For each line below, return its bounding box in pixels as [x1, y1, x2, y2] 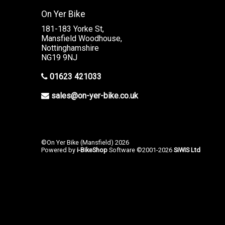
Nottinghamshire [41, 43, 99, 53]
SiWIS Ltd [174, 146, 200, 154]
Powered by [41, 146, 77, 154]
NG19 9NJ [41, 53, 77, 62]
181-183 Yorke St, [41, 24, 104, 34]
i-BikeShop [77, 146, 107, 154]
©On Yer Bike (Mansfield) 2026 [41, 139, 129, 146]
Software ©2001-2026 [107, 146, 174, 154]
